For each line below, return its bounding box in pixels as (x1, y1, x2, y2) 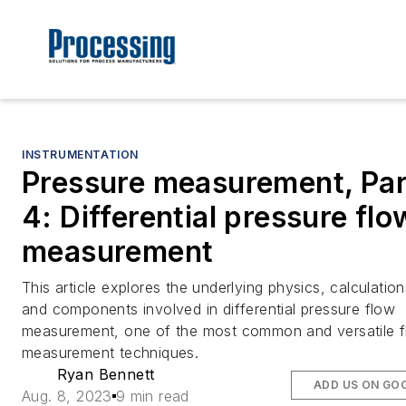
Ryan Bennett (56, 365, 155, 384)
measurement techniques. (22, 343, 199, 362)
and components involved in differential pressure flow (22, 300, 396, 319)
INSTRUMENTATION (22, 148, 139, 162)
